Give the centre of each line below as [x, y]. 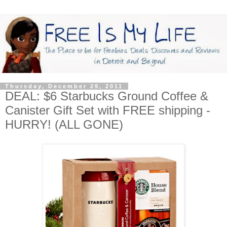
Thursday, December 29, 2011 [64, 86]
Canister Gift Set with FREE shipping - [108, 110]
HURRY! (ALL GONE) [64, 125]
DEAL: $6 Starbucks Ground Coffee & [107, 96]
